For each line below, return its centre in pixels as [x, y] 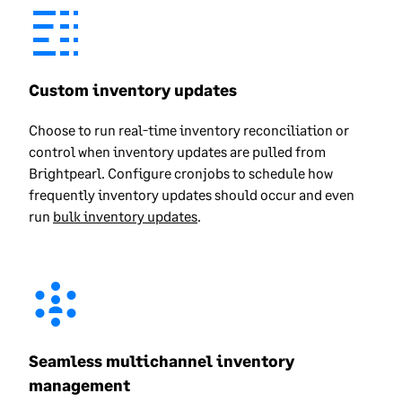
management [79, 385]
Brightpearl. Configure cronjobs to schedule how [181, 172]
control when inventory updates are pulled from [177, 151]
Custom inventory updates [133, 89]
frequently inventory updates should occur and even [192, 194]
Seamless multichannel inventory [162, 360]
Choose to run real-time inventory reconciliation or [189, 129]
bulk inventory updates [125, 215]
